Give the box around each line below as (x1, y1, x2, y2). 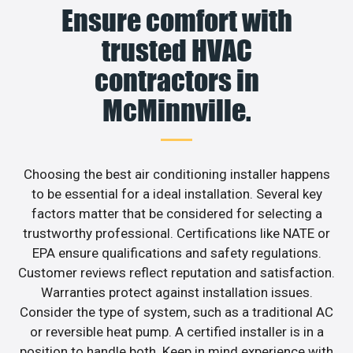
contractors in (94, 62, 259, 98)
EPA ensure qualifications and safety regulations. (32, 244, 321, 261)
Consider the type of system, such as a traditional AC (20, 303, 333, 320)
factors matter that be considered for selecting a (31, 205, 322, 221)
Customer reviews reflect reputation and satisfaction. (18, 264, 335, 281)
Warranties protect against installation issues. (40, 284, 313, 300)
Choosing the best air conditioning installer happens (23, 165, 330, 182)
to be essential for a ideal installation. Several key (31, 185, 322, 202)
